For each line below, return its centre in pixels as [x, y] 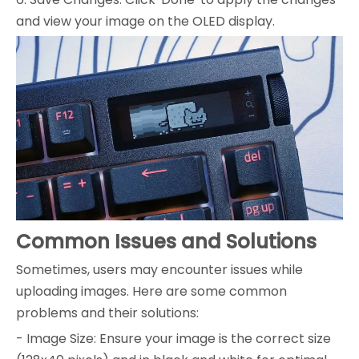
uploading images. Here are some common [151, 291]
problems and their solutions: [107, 313]
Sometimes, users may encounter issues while [159, 269]
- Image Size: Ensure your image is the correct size [173, 338]
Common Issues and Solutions [166, 241]
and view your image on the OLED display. [145, 22]
